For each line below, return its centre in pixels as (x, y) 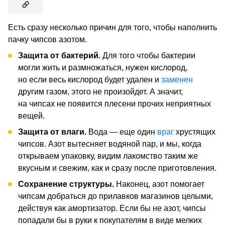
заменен (177, 79)
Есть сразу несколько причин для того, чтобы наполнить (113, 27)
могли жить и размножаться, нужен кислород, (103, 67)
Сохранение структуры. (66, 184)
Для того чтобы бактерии (148, 55)
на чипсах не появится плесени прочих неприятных (115, 103)
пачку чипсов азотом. (47, 39)
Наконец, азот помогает (159, 184)
